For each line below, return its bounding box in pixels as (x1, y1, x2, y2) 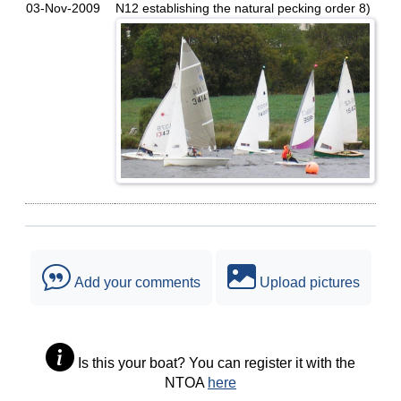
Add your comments (70, 275, 200, 290)
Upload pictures (255, 275, 360, 290)
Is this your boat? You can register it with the (74, 355, 355, 371)
